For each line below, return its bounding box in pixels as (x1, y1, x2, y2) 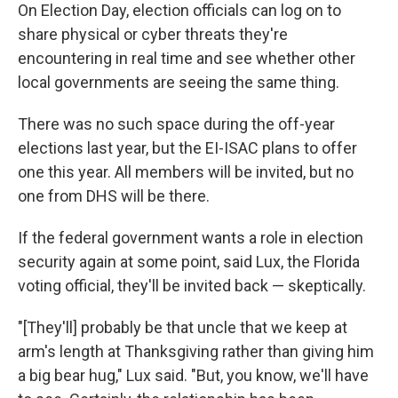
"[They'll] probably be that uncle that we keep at (18, 317, 347, 337)
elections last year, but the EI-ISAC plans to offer (18, 138, 357, 157)
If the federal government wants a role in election (18, 227, 363, 247)
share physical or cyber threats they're (18, 24, 288, 44)
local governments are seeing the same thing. (18, 72, 339, 92)
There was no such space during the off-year (18, 114, 335, 133)
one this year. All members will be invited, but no (18, 162, 354, 181)
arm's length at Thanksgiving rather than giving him (18, 341, 374, 361)
